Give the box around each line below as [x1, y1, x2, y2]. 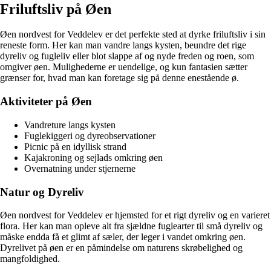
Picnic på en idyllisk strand [24, 141, 126, 152]
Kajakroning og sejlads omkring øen [24, 152, 163, 163]
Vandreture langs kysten [24, 119, 116, 130]
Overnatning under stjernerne [24, 163, 135, 174]
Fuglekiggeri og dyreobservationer [24, 130, 155, 141]
